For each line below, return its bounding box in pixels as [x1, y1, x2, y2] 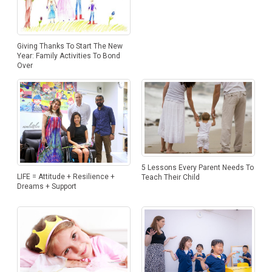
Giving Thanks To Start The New [16, 41, 123, 50]
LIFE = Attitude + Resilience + [16, 172, 115, 182]
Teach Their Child [141, 173, 200, 182]
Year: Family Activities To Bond [16, 51, 120, 60]
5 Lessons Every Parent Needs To [141, 163, 254, 172]
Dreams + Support [16, 182, 76, 191]
